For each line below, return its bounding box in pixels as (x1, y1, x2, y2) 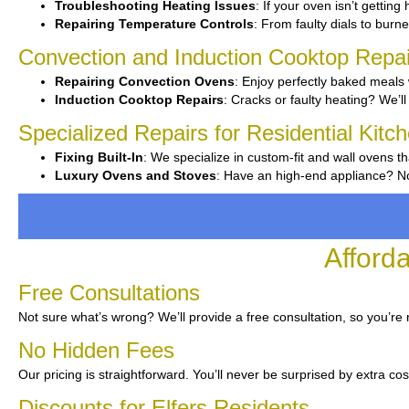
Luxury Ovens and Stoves (55, 168, 216, 183)
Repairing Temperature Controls (55, 16, 254, 31)
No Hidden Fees (18, 338, 174, 362)
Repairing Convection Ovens (55, 74, 235, 89)
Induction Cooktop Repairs (55, 92, 224, 107)
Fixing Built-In (55, 150, 143, 164)
